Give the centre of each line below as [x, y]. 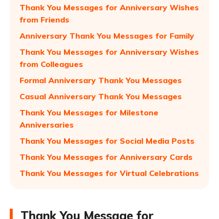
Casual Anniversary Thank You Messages [101, 96]
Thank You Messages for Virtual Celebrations [109, 173]
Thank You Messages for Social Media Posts [107, 141]
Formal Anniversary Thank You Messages [101, 80]
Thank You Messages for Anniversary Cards [106, 157]
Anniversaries [47, 125]
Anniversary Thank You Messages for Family [107, 36]
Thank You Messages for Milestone [89, 112]
